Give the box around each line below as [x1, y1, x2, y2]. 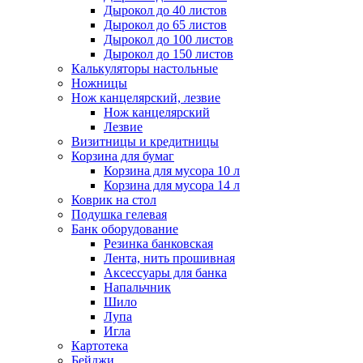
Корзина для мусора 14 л [104, 178, 240, 193]
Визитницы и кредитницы [71, 135, 219, 149]
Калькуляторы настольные [71, 62, 218, 76]
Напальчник [104, 280, 171, 295]
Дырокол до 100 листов [104, 32, 233, 47]
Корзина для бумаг [71, 149, 174, 164]
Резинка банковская [104, 237, 213, 251]
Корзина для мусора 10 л [104, 164, 240, 178]
